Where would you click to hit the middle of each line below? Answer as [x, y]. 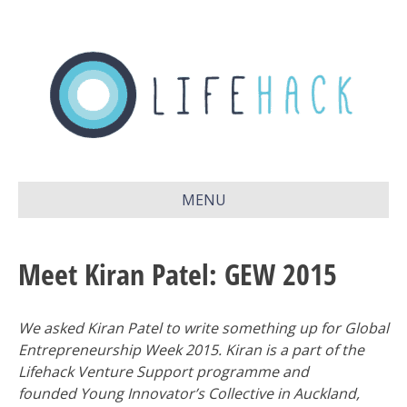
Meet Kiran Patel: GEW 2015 [178, 274]
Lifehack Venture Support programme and [164, 372]
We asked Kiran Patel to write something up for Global [203, 328]
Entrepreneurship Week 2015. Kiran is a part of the [191, 350]
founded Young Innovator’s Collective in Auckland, [189, 393]
